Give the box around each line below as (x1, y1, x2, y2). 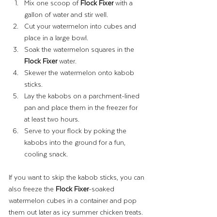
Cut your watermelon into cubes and (24, 20, 138, 31)
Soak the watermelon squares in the (24, 43, 136, 55)
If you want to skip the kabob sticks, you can (9, 171, 146, 183)
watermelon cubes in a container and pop (9, 194, 139, 206)
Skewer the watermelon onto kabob (24, 66, 136, 78)
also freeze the (9, 183, 56, 194)
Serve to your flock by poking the (24, 124, 128, 136)
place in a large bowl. (24, 31, 88, 43)
